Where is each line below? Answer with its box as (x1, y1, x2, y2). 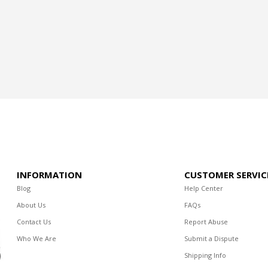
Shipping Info (184, 251, 227, 260)
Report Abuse (184, 217, 229, 227)
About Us (17, 200, 46, 210)
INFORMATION (17, 169, 83, 181)
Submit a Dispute (184, 234, 239, 243)
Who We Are (17, 234, 57, 243)
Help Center (184, 184, 224, 193)
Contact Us (17, 217, 51, 227)
